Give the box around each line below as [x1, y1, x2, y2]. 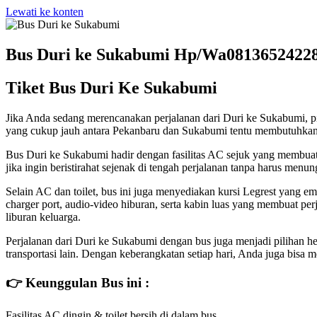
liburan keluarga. [6, 210, 81, 223]
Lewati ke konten [6, 6, 83, 18]
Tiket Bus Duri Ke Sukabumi [6, 78, 217, 97]
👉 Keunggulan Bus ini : [6, 275, 149, 291]
